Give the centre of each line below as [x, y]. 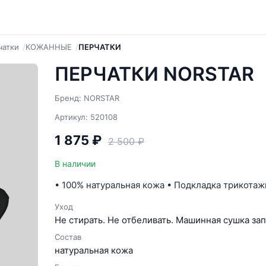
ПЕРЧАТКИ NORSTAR [154, 74]
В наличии [75, 164]
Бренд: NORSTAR [87, 98]
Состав [68, 237]
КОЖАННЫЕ [49, 47]
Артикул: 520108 [86, 117]
